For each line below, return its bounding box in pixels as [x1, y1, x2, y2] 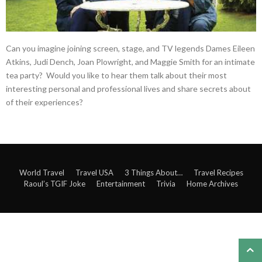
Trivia [156, 179, 175, 189]
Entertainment [96, 179, 145, 189]
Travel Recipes [193, 168, 243, 178]
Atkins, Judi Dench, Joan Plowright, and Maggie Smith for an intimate [6, 57, 255, 67]
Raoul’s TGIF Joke [24, 179, 85, 189]
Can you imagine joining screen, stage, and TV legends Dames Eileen [6, 43, 255, 54]
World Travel [19, 168, 64, 178]
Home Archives [187, 179, 238, 189]
